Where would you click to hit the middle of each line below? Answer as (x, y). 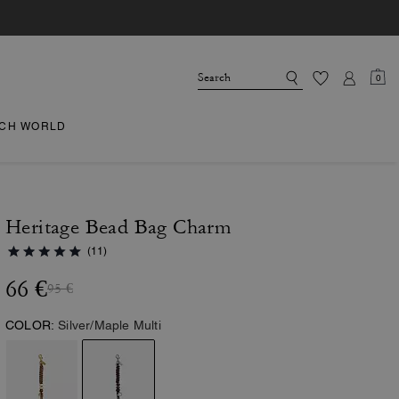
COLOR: (30, 325)
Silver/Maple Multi (110, 325)
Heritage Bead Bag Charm (119, 227)
